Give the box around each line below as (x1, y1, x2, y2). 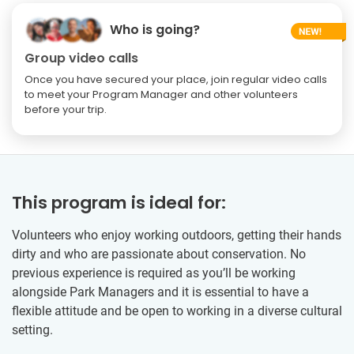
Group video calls (24, 48, 138, 67)
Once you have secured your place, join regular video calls (24, 72, 327, 86)
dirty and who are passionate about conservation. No (12, 246, 306, 262)
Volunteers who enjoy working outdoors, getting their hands (12, 227, 341, 243)
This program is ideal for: (12, 190, 226, 215)
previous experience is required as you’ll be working (12, 265, 296, 281)
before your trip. (24, 102, 107, 116)
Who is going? (110, 21, 200, 40)
